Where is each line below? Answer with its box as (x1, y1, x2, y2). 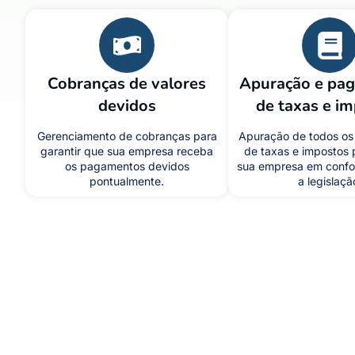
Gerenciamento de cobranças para (36, 129, 217, 143)
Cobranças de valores (48, 73, 206, 94)
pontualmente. (90, 174, 164, 188)
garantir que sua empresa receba (40, 144, 213, 158)
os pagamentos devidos (64, 159, 189, 173)
